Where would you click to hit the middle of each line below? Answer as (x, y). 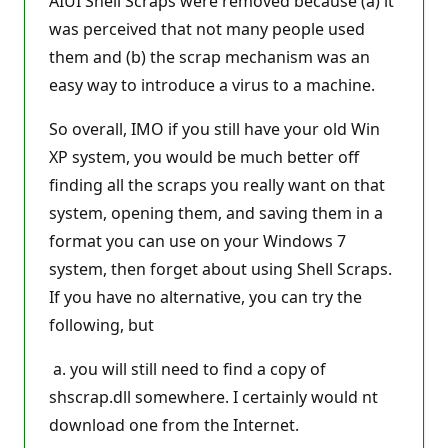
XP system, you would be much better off (204, 156)
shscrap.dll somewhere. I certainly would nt (213, 396)
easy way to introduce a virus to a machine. (212, 84)
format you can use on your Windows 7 (197, 240)
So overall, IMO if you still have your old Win (214, 128)
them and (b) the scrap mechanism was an (209, 56)
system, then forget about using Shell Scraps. (220, 268)
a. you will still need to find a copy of (187, 368)
